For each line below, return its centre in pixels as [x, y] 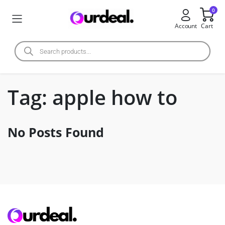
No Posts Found [56, 132]
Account [186, 26]
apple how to [115, 97]
